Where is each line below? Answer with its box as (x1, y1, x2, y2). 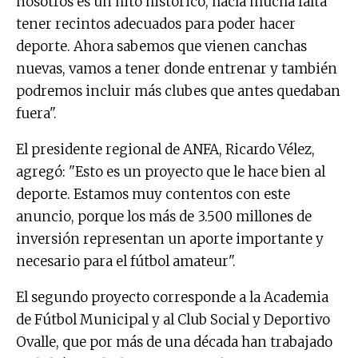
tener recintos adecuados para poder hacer (16, 15, 296, 34)
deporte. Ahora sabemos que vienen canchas (16, 38, 307, 56)
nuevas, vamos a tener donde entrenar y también (16, 60, 337, 78)
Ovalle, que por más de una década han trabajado (16, 333, 332, 352)
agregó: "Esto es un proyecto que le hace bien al (16, 163, 325, 181)
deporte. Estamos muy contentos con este (16, 185, 290, 204)
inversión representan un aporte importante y (16, 230, 324, 249)
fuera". (16, 105, 57, 123)
